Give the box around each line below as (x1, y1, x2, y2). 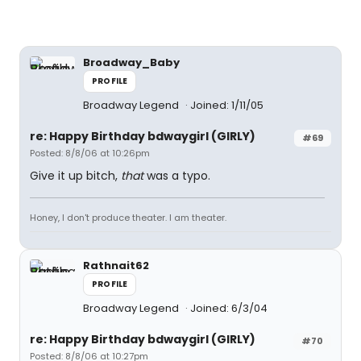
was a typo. (143, 168, 210, 184)
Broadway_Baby (83, 55, 180, 70)
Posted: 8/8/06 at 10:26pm (30, 147, 150, 160)
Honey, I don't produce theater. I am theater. (30, 211, 226, 224)
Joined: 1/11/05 (190, 98, 263, 113)
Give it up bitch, (30, 168, 121, 184)
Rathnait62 (83, 258, 149, 273)
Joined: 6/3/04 (190, 301, 268, 316)
